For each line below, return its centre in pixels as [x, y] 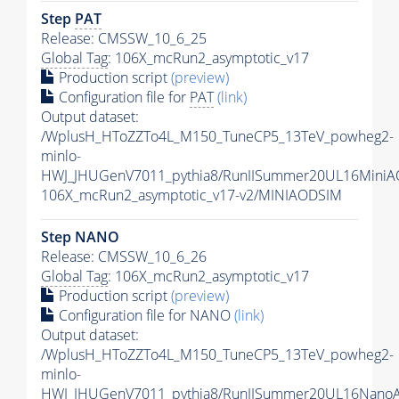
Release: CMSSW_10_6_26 [124, 256]
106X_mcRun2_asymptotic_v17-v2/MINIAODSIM [191, 195]
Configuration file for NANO [145, 315]
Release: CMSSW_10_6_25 [124, 38]
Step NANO [80, 236]
